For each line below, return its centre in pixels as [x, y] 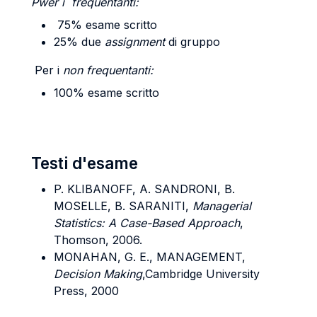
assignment [137, 42]
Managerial [222, 206]
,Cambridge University [201, 274]
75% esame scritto [107, 25]
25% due [79, 42]
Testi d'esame [85, 163]
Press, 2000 [86, 291]
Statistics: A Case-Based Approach [147, 223]
